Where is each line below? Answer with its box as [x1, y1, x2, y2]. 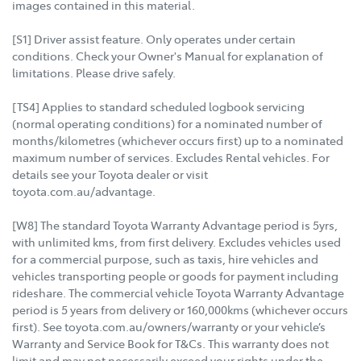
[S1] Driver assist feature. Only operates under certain [12, 30, 296, 47]
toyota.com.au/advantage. [12, 182, 156, 199]
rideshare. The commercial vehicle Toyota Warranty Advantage [12, 284, 344, 301]
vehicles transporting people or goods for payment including [12, 267, 338, 284]
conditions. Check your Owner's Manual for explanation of [12, 47, 323, 64]
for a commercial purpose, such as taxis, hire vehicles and [12, 250, 318, 267]
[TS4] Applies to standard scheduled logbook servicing [12, 98, 305, 114]
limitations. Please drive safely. [12, 64, 176, 81]
